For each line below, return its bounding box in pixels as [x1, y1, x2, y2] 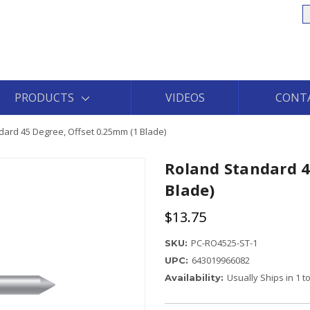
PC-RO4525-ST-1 [190, 237, 257, 249]
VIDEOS [165, 90, 205, 105]
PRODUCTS [14, 90, 74, 105]
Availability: [165, 272, 224, 283]
